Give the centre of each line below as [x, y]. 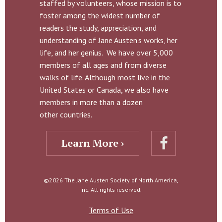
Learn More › [93, 143]
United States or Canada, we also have [104, 89]
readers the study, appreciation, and [98, 28]
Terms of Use [111, 210]
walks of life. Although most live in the [105, 77]
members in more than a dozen [91, 102]
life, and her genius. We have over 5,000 [106, 52]
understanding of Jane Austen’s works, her [109, 40]
